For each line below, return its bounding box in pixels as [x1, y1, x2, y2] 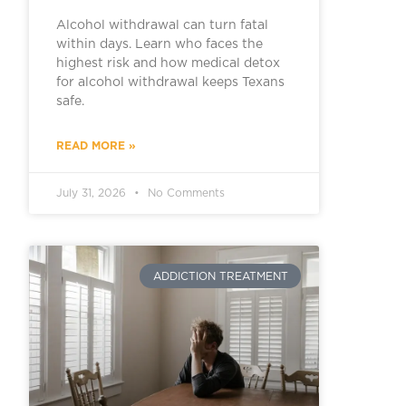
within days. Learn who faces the [55, 38, 263, 52]
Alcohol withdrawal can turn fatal [55, 19, 268, 33]
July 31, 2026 [55, 188, 130, 199]
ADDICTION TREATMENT [152, 270, 288, 282]
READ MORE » [55, 139, 136, 153]
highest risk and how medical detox [55, 57, 280, 71]
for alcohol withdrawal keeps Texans [55, 76, 285, 90]
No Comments [143, 188, 225, 199]
